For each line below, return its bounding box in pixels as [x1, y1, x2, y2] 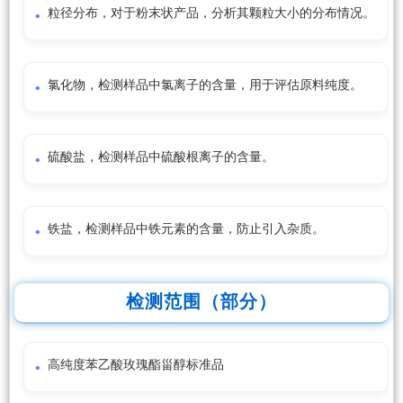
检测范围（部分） [126, 291, 277, 312]
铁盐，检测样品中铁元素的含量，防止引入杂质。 [48, 222, 325, 237]
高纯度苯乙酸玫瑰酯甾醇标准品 [48, 358, 224, 372]
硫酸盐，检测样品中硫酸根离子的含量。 [48, 150, 274, 165]
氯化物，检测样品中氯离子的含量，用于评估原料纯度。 [48, 78, 363, 93]
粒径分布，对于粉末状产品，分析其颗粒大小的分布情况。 [48, 6, 375, 21]
